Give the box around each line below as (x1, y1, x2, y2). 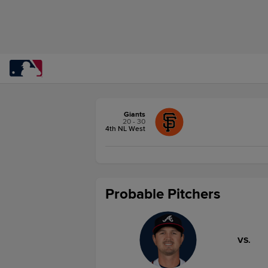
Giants (124, 110, 145, 119)
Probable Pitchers (105, 185, 220, 203)
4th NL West (105, 124, 145, 133)
